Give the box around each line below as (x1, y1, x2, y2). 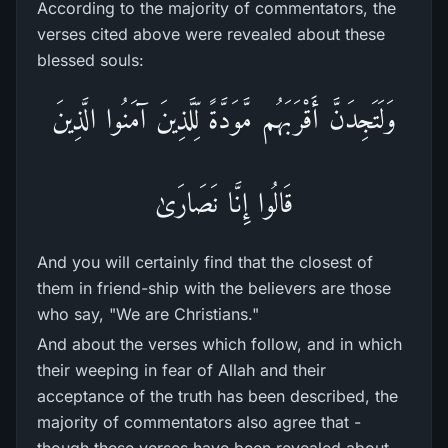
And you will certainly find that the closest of (37, 252, 373, 272)
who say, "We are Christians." (37, 304, 259, 324)
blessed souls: (37, 50, 144, 70)
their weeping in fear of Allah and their (37, 360, 326, 380)
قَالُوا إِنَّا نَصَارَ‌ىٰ (155, 187, 293, 218)
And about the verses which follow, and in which (37, 334, 402, 354)
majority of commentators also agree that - (37, 412, 361, 432)
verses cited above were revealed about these (37, 24, 385, 44)
